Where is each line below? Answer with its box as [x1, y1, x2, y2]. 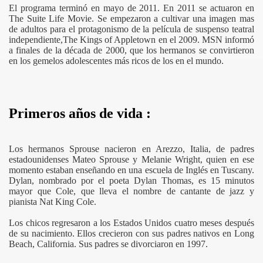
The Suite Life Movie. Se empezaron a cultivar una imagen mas [9, 14, 254, 23]
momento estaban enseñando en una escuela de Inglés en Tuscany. [9, 164, 254, 175]
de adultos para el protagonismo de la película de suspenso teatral [9, 24, 254, 34]
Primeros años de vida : [9, 105, 151, 121]
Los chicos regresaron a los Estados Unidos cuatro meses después [9, 217, 254, 228]
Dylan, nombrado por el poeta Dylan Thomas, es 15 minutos [9, 175, 254, 186]
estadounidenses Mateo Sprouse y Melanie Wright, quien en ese [9, 154, 254, 164]
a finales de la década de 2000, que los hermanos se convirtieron [9, 45, 254, 55]
